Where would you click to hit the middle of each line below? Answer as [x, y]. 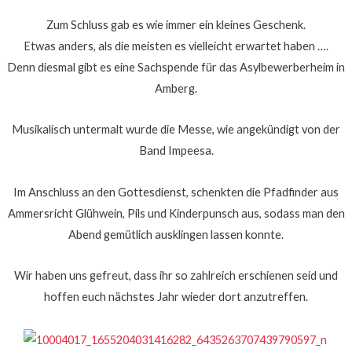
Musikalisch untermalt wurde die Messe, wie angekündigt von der [176, 130]
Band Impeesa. [176, 151]
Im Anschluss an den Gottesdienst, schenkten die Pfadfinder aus [176, 192]
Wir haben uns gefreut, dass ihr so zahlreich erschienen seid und [176, 276]
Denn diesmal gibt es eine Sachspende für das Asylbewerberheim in [176, 67]
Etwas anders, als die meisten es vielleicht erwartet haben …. [176, 46]
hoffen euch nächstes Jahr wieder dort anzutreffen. [176, 297]
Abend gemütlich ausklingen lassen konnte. [176, 234]
